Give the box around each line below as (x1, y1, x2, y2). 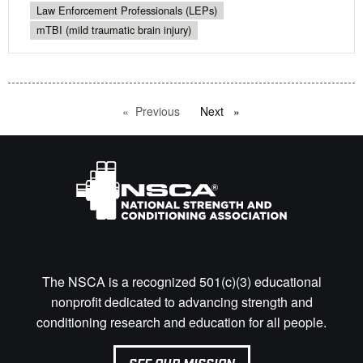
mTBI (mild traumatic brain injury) (36, 22, 191, 38)
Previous (135, 102, 180, 119)
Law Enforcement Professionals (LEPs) (36, 2, 217, 18)
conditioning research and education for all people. (36, 313, 327, 332)
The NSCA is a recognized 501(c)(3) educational (41, 272, 322, 292)
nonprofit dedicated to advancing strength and (50, 293, 313, 312)
